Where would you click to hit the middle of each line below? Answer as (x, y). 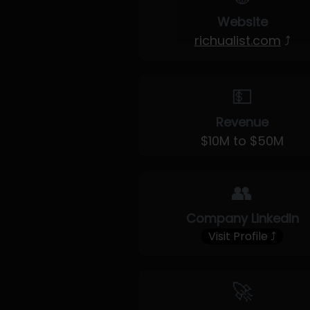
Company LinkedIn (242, 218)
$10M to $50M (243, 141)
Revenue (243, 122)
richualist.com (237, 40)
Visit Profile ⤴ (243, 236)
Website (242, 22)
